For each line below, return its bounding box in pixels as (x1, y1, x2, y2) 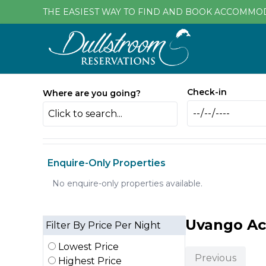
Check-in (187, 87, 227, 97)
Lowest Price (56, 241, 119, 252)
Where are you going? (43, 88, 141, 99)
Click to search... (48, 108, 122, 119)
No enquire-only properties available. (52, 178, 202, 189)
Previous (195, 252, 236, 264)
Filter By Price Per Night (46, 220, 161, 231)
